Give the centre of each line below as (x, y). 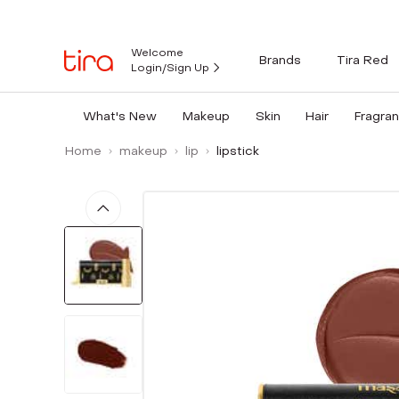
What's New (119, 116)
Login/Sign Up (170, 68)
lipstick (238, 151)
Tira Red (362, 60)
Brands (280, 60)
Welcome (157, 53)
